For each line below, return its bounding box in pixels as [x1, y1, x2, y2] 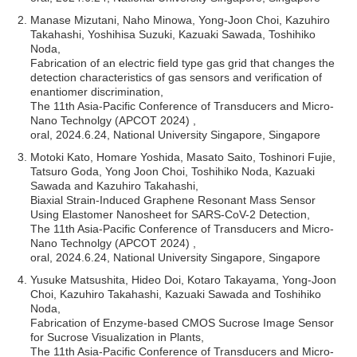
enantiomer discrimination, [30, 84, 164, 98]
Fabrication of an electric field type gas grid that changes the [30, 56, 335, 69]
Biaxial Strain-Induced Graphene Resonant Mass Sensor [30, 193, 316, 206]
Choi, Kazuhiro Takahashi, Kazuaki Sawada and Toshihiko [30, 287, 322, 300]
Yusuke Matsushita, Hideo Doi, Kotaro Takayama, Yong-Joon [30, 273, 337, 286]
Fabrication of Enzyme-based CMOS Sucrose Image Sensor [30, 316, 335, 329]
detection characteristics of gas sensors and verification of [30, 70, 323, 84]
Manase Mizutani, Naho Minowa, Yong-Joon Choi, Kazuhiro [30, 13, 331, 26]
